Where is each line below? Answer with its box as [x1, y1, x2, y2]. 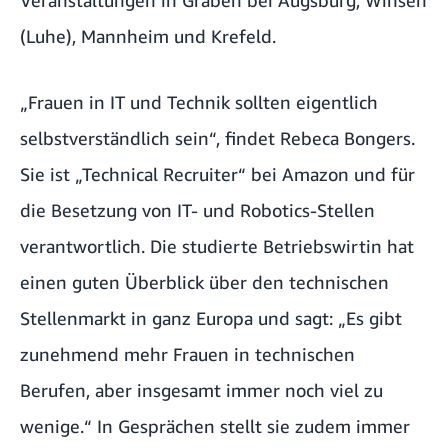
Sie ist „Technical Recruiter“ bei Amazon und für [20, 162, 415, 185]
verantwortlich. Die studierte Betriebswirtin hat [20, 234, 414, 257]
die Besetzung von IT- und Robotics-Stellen [20, 198, 375, 221]
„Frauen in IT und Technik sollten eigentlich [20, 90, 378, 113]
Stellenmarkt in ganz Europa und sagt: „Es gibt [20, 306, 402, 329]
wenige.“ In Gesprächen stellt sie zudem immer [20, 414, 410, 437]
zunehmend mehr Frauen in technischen [20, 342, 355, 365]
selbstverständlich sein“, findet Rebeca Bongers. [20, 126, 415, 149]
